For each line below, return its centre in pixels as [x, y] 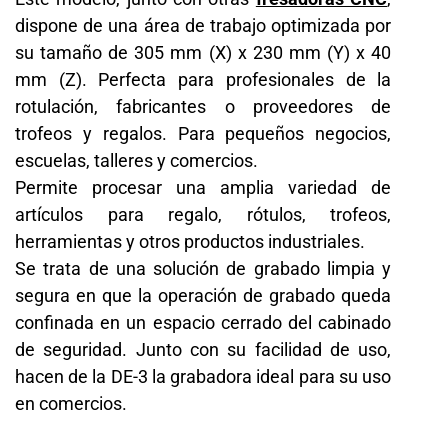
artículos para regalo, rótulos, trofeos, [203, 214]
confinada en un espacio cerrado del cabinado [203, 322]
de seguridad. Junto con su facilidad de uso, [203, 349]
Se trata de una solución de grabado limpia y [203, 268]
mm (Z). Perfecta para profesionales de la [203, 79]
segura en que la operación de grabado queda [203, 295]
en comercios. [71, 403]
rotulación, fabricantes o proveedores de [203, 106]
